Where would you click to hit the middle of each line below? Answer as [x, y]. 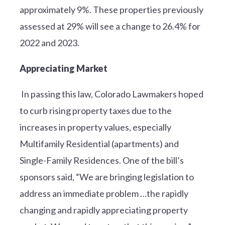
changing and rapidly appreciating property [103, 210]
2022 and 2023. [49, 42]
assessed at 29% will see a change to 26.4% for [110, 26]
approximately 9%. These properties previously [111, 9]
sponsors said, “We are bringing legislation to [106, 177]
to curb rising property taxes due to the [95, 110]
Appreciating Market [63, 68]
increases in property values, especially [95, 127]
